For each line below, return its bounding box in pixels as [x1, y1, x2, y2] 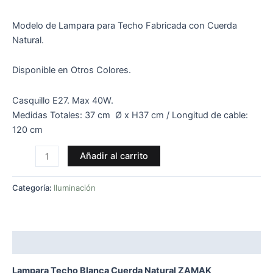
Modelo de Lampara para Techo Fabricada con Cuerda [12, 19, 237, 31]
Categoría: [12, 183, 54, 193]
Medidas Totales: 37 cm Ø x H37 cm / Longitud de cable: [12, 109, 248, 121]
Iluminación [54, 183, 96, 193]
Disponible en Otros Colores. [12, 65, 131, 76]
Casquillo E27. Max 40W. [12, 94, 113, 106]
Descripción [12, 237, 65, 249]
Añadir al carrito [79, 151, 148, 162]
